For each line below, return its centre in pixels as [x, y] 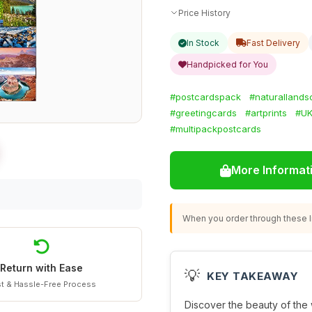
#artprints [266, 113]
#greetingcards [203, 113]
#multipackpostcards [216, 129]
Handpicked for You [227, 64]
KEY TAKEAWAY [252, 276]
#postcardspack [205, 97]
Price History [204, 13]
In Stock [203, 43]
